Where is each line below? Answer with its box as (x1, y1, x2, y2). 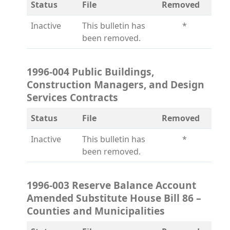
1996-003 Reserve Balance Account (27, 178, 196, 192)
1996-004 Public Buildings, (27, 65, 154, 79)
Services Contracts (27, 90, 118, 104)
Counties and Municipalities (27, 204, 165, 218)
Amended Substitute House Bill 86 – (27, 191, 201, 205)
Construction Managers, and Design (27, 78, 204, 91)
